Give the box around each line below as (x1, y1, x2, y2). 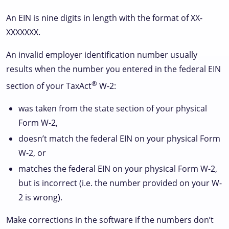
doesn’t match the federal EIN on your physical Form (18, 133, 220, 145)
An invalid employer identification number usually (6, 49, 197, 60)
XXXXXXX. (6, 27, 40, 38)
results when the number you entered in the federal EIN (6, 63, 221, 75)
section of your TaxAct (6, 80, 91, 92)
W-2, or (18, 147, 46, 159)
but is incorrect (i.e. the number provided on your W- (18, 177, 222, 189)
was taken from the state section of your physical (18, 103, 207, 114)
